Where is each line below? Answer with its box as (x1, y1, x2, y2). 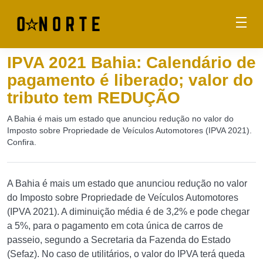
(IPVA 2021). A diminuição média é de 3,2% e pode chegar (7, 207, 249, 217)
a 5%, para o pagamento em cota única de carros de (7, 221, 223, 231)
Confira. (7, 137, 36, 147)
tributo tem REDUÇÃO (7, 89, 180, 107)
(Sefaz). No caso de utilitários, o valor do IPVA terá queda (7, 249, 245, 259)
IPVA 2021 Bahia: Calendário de (7, 53, 256, 72)
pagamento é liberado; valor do (7, 71, 253, 89)
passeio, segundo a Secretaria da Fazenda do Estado (7, 235, 231, 245)
